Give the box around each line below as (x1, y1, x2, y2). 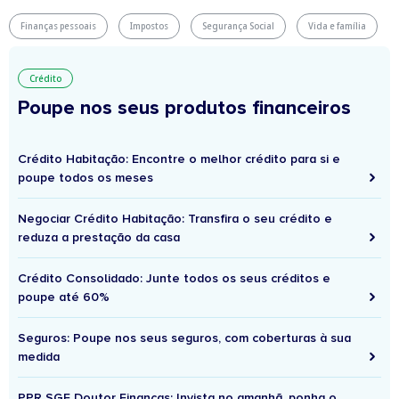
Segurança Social (202, 20, 274, 33)
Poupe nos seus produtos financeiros (18, 96, 351, 121)
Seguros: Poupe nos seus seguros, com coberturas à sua (18, 330, 351, 346)
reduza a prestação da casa (18, 230, 180, 246)
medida (18, 349, 60, 365)
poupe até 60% (18, 289, 110, 305)
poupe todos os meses (18, 170, 153, 186)
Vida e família (308, 20, 366, 33)
